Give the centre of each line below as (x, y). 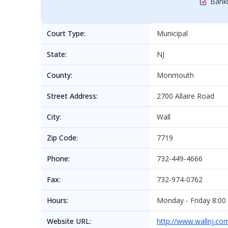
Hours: (58, 200)
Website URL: (69, 221)
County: (60, 75)
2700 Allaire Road (186, 96)
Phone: (58, 159)
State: (57, 54)
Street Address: (72, 96)
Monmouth (175, 75)
